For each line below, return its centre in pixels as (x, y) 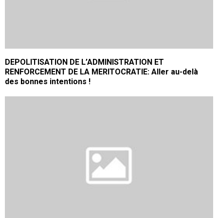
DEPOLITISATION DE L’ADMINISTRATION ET (84, 62)
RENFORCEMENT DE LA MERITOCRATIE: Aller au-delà (101, 72)
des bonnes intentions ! (48, 81)
